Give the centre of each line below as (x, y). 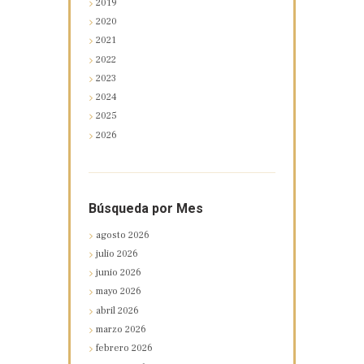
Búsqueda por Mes (145, 208)
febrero (114, 349)
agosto (113, 235)
